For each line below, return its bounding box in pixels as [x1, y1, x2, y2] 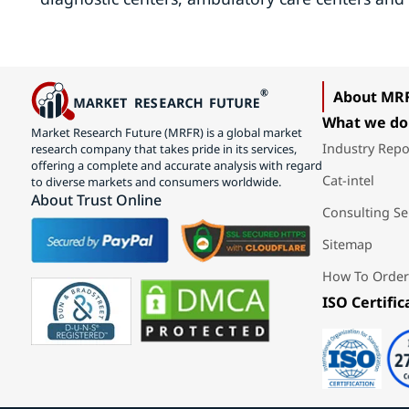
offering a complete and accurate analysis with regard [30, 156, 322, 173]
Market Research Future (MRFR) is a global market [30, 123, 302, 141]
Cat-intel [321, 172, 374, 189]
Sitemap [321, 236, 372, 253]
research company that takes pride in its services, [30, 140, 297, 157]
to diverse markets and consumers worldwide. [30, 173, 281, 190]
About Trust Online [30, 189, 162, 210]
